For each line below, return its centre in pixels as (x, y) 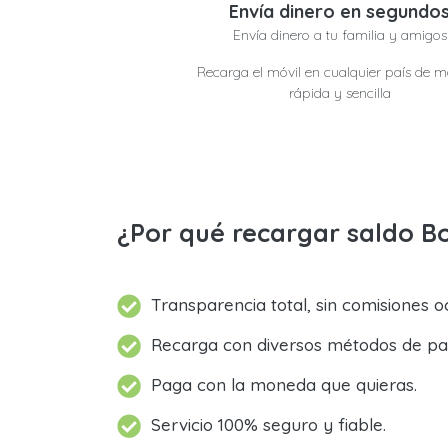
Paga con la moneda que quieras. (284, 384)
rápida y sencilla (339, 93)
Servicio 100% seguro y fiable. (268, 424)
